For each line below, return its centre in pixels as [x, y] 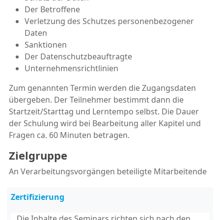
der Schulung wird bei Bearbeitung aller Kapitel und [105, 123]
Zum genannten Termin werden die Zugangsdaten [102, 88]
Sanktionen [46, 44]
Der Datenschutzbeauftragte [78, 56]
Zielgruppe [38, 155]
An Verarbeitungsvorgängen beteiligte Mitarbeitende [108, 171]
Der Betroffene [52, 9]
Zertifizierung [38, 197]
